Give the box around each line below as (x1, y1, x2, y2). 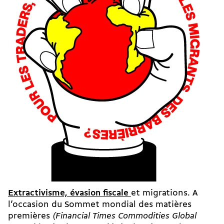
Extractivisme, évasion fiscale (8, 189, 131, 198)
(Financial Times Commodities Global (52, 212, 196, 221)
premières (8, 212, 52, 221)
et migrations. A (131, 189, 197, 198)
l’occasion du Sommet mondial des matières (8, 200, 191, 209)
